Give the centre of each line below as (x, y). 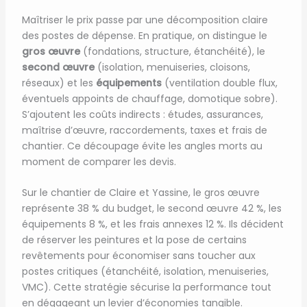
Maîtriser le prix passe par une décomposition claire (145, 20)
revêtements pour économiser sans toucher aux (138, 256)
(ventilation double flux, (219, 83)
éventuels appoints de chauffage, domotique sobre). (149, 98)
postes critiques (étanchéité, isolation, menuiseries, (145, 272)
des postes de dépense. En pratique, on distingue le (144, 35)
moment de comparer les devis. (99, 161)
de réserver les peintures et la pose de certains (134, 240)
